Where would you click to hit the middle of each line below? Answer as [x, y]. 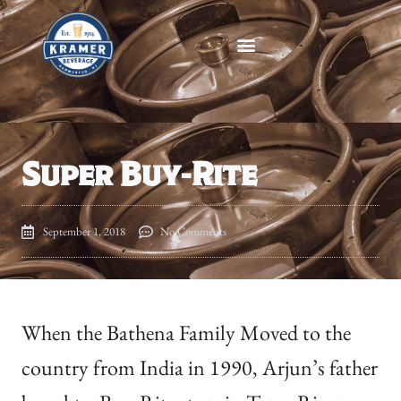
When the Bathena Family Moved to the [186, 333]
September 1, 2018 [84, 231]
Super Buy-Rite [139, 174]
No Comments [193, 231]
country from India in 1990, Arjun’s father [200, 367]
